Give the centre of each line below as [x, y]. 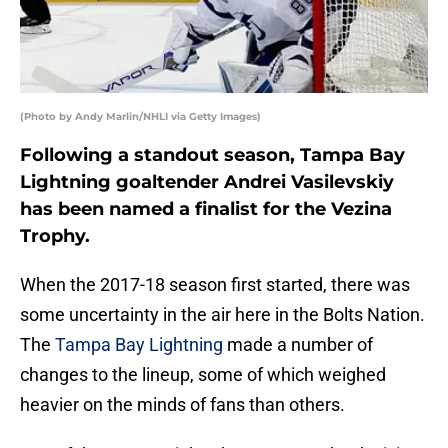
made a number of [298, 345]
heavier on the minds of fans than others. [182, 405]
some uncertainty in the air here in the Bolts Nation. [222, 315]
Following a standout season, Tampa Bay [212, 155]
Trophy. [55, 236]
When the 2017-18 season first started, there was [215, 285]
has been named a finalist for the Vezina [206, 209]
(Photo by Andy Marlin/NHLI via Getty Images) [140, 117]
